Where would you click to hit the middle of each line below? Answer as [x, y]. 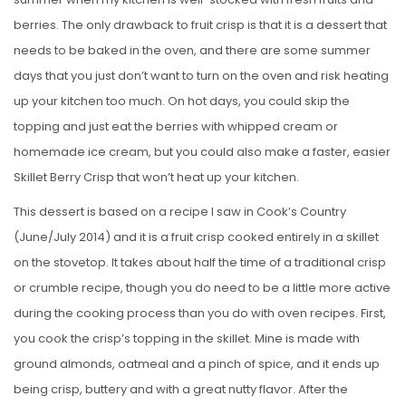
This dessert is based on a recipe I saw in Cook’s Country [180, 211]
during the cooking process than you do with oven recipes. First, [200, 313]
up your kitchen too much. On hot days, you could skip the [182, 101]
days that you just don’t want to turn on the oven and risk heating [201, 75]
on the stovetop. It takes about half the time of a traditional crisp [200, 262]
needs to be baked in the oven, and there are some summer [192, 50]
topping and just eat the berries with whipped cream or [176, 126]
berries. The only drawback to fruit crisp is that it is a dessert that [200, 24]
